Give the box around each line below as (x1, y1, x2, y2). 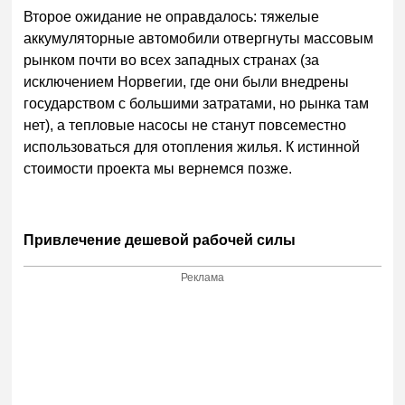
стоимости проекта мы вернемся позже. (24, 160, 297, 176)
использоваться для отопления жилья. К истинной (24, 138, 361, 155)
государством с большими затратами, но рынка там (24, 95, 370, 111)
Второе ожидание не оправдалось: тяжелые (24, 8, 320, 24)
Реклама (181, 271, 225, 285)
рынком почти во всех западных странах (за (24, 52, 320, 68)
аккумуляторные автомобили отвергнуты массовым (24, 30, 374, 46)
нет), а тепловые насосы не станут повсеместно (24, 117, 347, 133)
